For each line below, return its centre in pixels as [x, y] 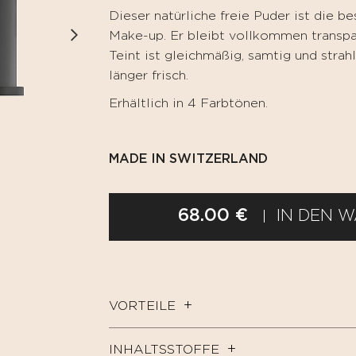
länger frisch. [148, 76]
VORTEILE [142, 306]
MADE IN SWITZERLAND [188, 159]
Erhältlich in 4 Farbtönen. [188, 104]
